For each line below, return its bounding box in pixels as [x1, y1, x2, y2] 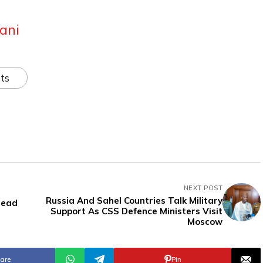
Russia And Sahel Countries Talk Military [46, 194, 222, 206]
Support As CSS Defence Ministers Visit [50, 205, 222, 217]
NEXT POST [184, 183, 222, 192]
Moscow [187, 215, 222, 227]
